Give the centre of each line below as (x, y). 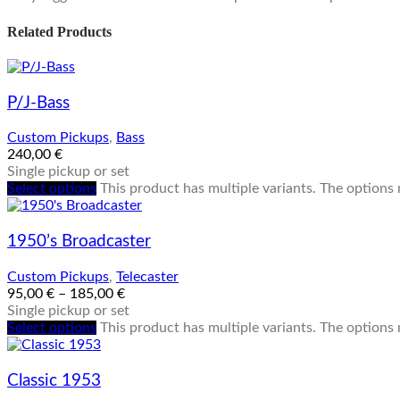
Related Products (59, 31)
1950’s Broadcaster (79, 242)
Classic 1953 (54, 380)
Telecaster (147, 276)
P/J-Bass (38, 103)
